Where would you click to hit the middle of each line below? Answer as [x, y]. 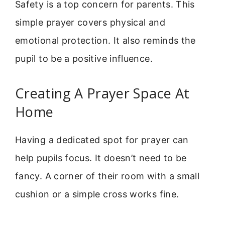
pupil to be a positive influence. [84, 59]
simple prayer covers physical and [90, 23]
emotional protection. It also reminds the [105, 41]
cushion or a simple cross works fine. [97, 194]
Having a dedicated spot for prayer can [102, 140]
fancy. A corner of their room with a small [107, 176]
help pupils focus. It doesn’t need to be [101, 158]
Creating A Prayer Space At [102, 93]
